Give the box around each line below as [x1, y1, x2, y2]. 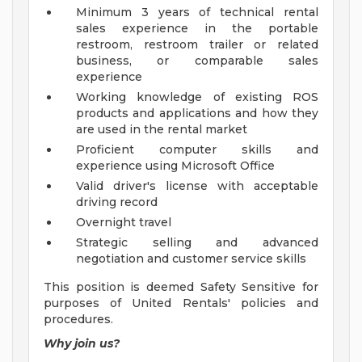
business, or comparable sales [76, 53, 318, 69]
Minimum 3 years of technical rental [76, 5, 318, 20]
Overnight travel [76, 215, 171, 230]
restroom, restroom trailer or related [76, 37, 318, 53]
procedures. [44, 312, 113, 327]
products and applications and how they [76, 106, 318, 121]
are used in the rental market [76, 122, 247, 137]
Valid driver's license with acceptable [76, 179, 318, 194]
